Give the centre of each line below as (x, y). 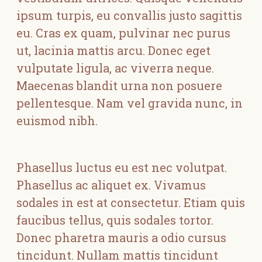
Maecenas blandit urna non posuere (119, 85)
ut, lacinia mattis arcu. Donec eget (113, 50)
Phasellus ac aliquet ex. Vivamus (111, 185)
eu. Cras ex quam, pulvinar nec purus (123, 33)
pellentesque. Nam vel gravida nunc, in (130, 103)
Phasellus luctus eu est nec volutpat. (122, 167)
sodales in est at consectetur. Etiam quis (131, 202)
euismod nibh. (57, 120)
